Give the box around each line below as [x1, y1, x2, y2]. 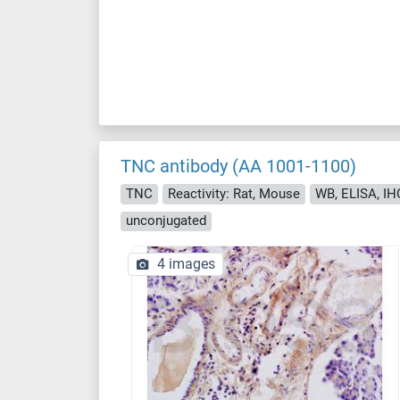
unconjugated [126, 212, 206, 229]
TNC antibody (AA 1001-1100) [121, 155, 356, 177]
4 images [157, 255, 215, 272]
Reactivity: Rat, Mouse [168, 185, 300, 202]
